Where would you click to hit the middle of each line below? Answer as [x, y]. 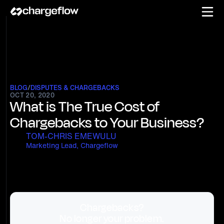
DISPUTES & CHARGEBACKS [75, 88]
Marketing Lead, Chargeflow [72, 145]
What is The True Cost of [85, 107]
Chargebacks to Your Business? [107, 123]
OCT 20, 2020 [32, 95]
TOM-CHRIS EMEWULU [71, 136]
